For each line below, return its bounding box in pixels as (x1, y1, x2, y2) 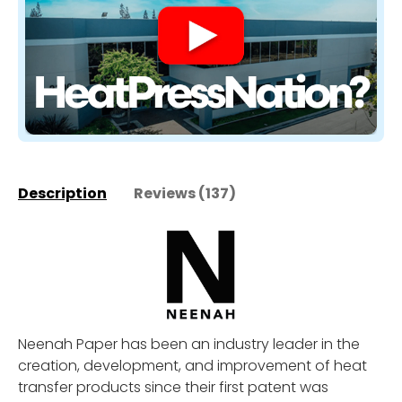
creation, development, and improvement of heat (18, 355, 367, 377)
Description (18, 183, 107, 205)
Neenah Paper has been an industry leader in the (18, 334, 360, 355)
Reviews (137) (134, 183, 236, 205)
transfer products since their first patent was (18, 377, 328, 398)
